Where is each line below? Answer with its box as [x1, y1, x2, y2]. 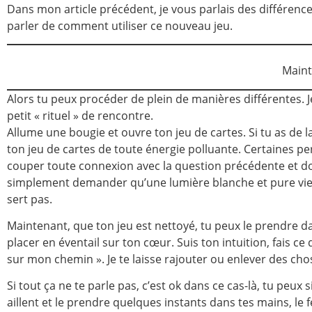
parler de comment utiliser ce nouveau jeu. [7, 17, 233, 33]
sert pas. [7, 191, 52, 207]
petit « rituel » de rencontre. [7, 107, 156, 123]
